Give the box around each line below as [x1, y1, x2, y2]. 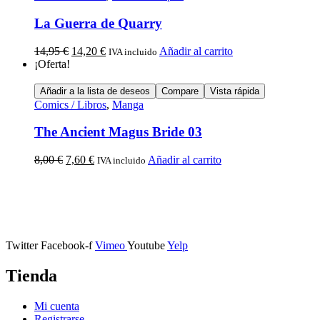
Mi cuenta [34, 299, 79, 312]
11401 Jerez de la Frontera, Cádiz [84, 214, 236, 227]
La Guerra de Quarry [34, 15, 162, 31]
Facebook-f [41, 239, 92, 251]
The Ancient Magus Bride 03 [34, 124, 202, 140]
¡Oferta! [34, 57, 70, 70]
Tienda [6, 266, 57, 285]
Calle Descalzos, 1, [116, 201, 204, 214]
